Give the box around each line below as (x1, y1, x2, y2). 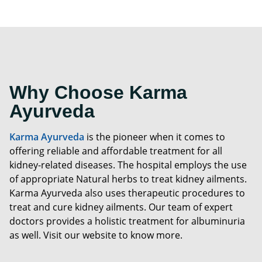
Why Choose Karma (9, 82, 187, 104)
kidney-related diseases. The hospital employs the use (9, 158, 247, 172)
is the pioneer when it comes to (87, 130, 225, 144)
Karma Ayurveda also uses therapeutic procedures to (9, 187, 245, 200)
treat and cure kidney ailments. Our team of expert (9, 201, 233, 214)
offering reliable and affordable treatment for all (9, 144, 222, 158)
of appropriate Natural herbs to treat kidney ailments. (9, 173, 247, 186)
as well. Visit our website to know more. (9, 229, 182, 242)
